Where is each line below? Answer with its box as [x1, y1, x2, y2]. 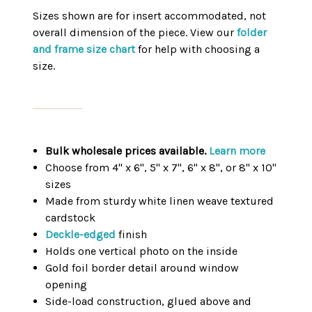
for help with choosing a [135, 42, 260, 56]
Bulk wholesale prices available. [45, 144, 210, 158]
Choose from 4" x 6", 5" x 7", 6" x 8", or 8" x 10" [45, 161, 277, 175]
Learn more [209, 144, 266, 158]
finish [116, 228, 148, 242]
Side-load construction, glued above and [45, 295, 252, 309]
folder [237, 26, 267, 40]
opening [45, 278, 88, 292]
